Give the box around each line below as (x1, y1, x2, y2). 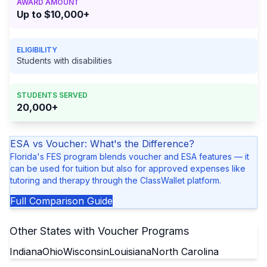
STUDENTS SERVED (17, 91, 88, 100)
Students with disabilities (17, 55, 112, 66)
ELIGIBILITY (17, 45, 57, 54)
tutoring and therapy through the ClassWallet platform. (10, 175, 221, 185)
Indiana (10, 246, 42, 257)
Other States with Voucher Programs (10, 225, 189, 237)
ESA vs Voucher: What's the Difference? (10, 138, 194, 150)
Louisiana (109, 246, 151, 257)
